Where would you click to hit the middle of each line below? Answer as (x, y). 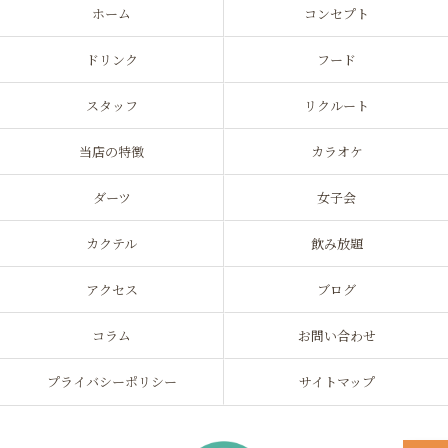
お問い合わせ (336, 336)
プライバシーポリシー (111, 382)
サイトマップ (336, 382)
